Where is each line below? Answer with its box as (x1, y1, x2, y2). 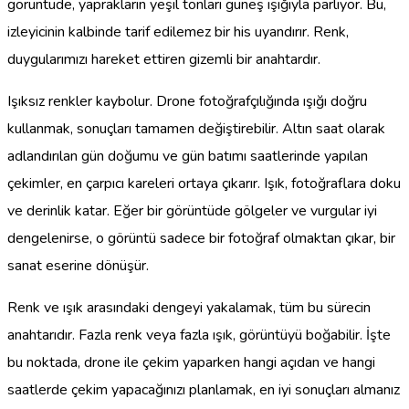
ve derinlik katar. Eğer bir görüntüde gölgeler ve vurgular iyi (7, 201, 377, 222)
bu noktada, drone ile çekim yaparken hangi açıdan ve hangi (7, 352, 375, 373)
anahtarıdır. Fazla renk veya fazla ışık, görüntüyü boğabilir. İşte (7, 325, 391, 346)
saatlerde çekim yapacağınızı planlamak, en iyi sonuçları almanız (7, 380, 400, 401)
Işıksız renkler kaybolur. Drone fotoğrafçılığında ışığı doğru (7, 91, 367, 112)
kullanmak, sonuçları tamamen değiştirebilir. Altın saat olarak (7, 119, 385, 140)
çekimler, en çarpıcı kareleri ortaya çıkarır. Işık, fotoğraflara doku (7, 173, 401, 194)
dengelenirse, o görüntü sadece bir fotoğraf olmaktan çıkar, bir (7, 228, 395, 249)
